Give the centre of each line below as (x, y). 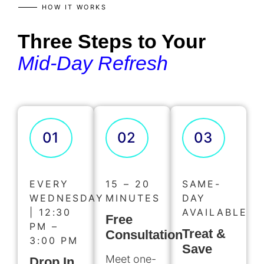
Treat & (204, 233)
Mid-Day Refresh (93, 63)
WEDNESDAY (67, 198)
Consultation (144, 235)
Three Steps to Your (112, 41)
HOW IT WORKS (75, 7)
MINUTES (133, 198)
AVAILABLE (214, 212)
